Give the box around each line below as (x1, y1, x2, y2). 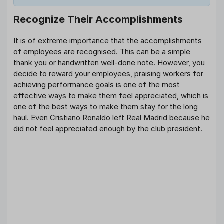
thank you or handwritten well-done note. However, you (13, 57, 205, 67)
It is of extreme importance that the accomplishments (13, 35, 202, 45)
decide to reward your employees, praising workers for (13, 68, 203, 78)
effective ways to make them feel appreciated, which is (13, 90, 208, 100)
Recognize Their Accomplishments (13, 13, 183, 25)
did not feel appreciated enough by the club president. (13, 123, 202, 133)
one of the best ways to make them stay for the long (13, 101, 198, 111)
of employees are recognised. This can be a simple (13, 46, 190, 56)
